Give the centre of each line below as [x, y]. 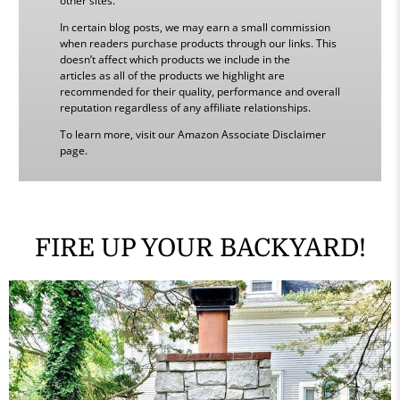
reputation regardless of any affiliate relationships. [185, 107]
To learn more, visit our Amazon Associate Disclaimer [192, 134]
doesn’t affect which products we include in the [175, 59]
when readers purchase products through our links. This [198, 43]
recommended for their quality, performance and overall [200, 91]
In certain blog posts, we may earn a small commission [195, 27]
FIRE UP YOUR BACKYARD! [200, 249]
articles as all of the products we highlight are [172, 75]
